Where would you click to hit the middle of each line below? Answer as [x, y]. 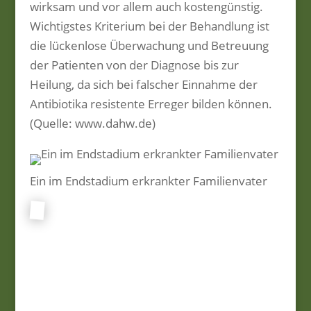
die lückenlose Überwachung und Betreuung [149, 45]
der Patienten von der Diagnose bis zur [134, 65]
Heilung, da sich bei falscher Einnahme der [143, 84]
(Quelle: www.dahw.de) [92, 123]
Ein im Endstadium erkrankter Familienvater [148, 181]
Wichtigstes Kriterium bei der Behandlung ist [149, 26]
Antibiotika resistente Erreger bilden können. [151, 104]
